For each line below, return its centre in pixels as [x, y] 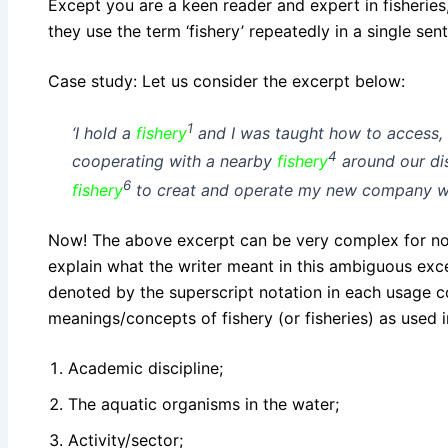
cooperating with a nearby [174, 161]
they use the [97, 30]
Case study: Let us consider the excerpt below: [226, 80]
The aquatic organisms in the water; [203, 403]
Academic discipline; [145, 367]
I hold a [105, 133]
